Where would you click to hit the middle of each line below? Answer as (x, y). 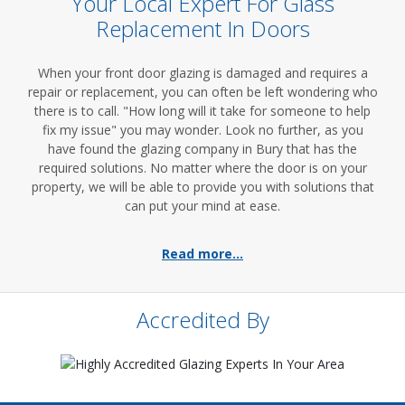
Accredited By (202, 320)
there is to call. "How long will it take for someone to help (202, 111)
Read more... (202, 254)
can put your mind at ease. (202, 206)
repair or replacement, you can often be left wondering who (202, 92)
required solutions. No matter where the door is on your (202, 168)
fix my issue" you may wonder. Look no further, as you (202, 130)
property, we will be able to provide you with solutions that (202, 187)
